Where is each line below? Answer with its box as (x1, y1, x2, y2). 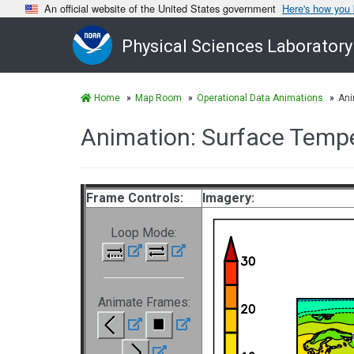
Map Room (135, 92, 182, 104)
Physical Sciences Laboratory (122, 36, 352, 56)
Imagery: (202, 190, 254, 205)
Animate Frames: (97, 294, 190, 310)
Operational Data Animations (197, 92, 323, 104)
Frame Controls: (86, 190, 183, 205)
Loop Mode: (111, 225, 177, 240)
